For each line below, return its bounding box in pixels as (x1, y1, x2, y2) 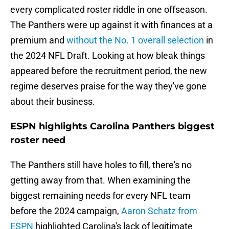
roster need (10, 134, 65, 146)
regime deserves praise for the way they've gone (10, 81, 207, 92)
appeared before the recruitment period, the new (10, 65, 207, 77)
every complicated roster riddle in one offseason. (10, 4, 208, 15)
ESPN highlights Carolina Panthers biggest (10, 121, 215, 132)
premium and (10, 35, 66, 46)
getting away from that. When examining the (10, 175, 191, 186)
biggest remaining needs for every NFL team (10, 190, 191, 201)
